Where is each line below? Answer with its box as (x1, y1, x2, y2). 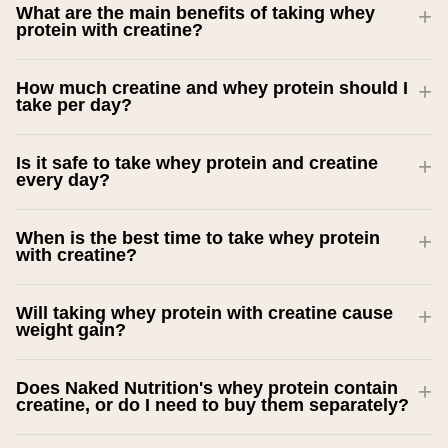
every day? (16, 170, 110, 191)
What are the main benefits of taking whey (16, 3, 375, 24)
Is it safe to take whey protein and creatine (16, 153, 378, 174)
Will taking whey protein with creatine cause (16, 303, 393, 324)
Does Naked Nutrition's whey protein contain (16, 378, 398, 399)
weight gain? (16, 320, 126, 341)
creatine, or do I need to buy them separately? (16, 395, 409, 416)
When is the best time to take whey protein (16, 228, 380, 249)
